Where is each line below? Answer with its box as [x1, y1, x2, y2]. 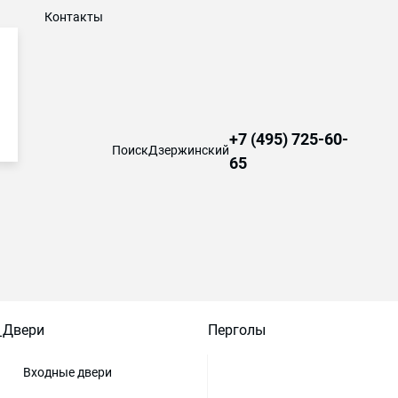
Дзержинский [148, 143, 230, 157]
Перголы [208, 322, 266, 338]
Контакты [44, 10, 104, 24]
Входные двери [23, 365, 112, 379]
